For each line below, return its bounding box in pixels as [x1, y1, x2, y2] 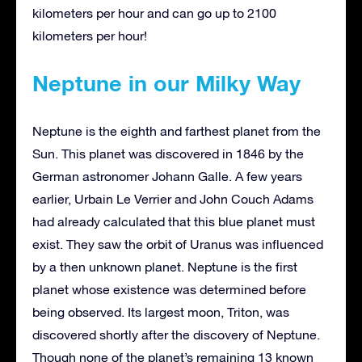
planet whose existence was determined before [32, 281, 306, 297]
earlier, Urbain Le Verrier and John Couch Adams [32, 191, 314, 206]
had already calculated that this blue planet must [32, 213, 315, 229]
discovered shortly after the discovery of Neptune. [32, 326, 320, 342]
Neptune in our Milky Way [32, 69, 301, 96]
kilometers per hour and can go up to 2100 [32, 5, 276, 20]
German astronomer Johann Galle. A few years [32, 168, 302, 183]
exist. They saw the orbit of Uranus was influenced [32, 236, 323, 251]
